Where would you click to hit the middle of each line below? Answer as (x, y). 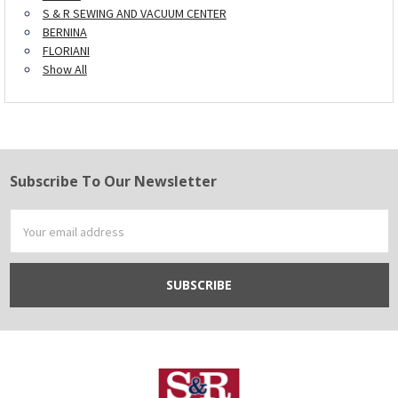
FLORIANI (66, 50)
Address (32, 236)
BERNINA (64, 32)
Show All (64, 69)
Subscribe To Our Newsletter (113, 181)
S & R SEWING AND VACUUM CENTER (134, 13)
